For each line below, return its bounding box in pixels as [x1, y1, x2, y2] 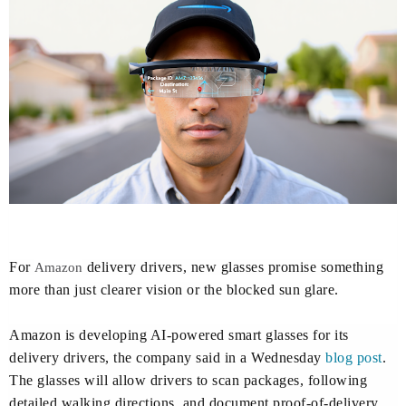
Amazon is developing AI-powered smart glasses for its [9, 327, 349, 343]
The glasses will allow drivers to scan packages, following [9, 372, 367, 389]
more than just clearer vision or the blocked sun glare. [9, 282, 339, 298]
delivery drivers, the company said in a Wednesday [9, 350, 325, 366]
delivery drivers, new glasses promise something [86, 259, 383, 275]
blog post [325, 350, 382, 366]
